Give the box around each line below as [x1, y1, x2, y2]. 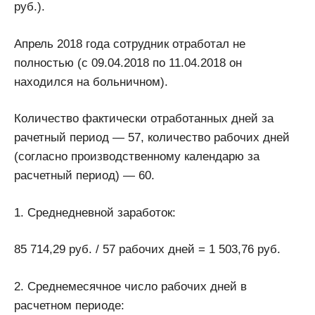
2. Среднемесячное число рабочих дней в [14, 279, 247, 293]
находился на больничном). [14, 75, 168, 89]
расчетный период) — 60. [14, 169, 155, 183]
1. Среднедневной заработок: [14, 205, 176, 219]
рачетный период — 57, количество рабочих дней [14, 131, 290, 145]
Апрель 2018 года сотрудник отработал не [14, 37, 245, 51]
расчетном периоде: [14, 298, 124, 312]
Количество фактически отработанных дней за [14, 112, 274, 126]
